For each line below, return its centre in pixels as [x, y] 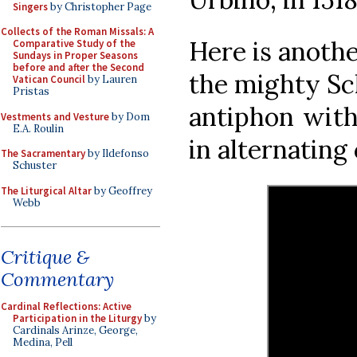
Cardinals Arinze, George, [75, 330]
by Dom [129, 116]
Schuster [35, 165]
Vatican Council [49, 79]
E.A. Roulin [38, 128]
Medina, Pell [43, 342]
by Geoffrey [122, 190]
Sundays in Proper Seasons [75, 55]
